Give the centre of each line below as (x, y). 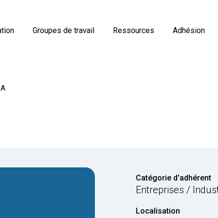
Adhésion (189, 30)
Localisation (158, 211)
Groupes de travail (64, 30)
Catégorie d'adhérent (174, 178)
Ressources (134, 30)
